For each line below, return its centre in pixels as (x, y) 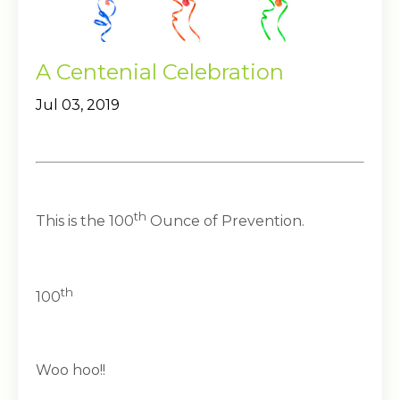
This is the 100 (85, 221)
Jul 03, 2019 (78, 104)
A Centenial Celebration (160, 71)
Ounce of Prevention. (225, 221)
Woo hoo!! (71, 371)
